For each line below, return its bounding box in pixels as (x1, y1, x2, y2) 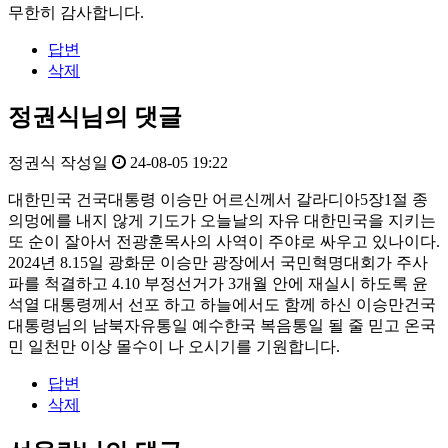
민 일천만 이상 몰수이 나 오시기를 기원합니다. (8, 338, 340, 356)
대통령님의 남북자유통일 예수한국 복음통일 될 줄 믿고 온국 (8, 317, 436, 335)
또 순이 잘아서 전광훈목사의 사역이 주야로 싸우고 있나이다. (8, 233, 440, 251)
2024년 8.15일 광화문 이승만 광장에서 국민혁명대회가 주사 (8, 254, 428, 272)
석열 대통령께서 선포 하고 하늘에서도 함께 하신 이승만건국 (8, 296, 436, 314)
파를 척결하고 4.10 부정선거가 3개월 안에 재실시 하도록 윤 (8, 275, 428, 293)
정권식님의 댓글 (8, 104, 182, 131)
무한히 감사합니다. (8, 3, 144, 21)
